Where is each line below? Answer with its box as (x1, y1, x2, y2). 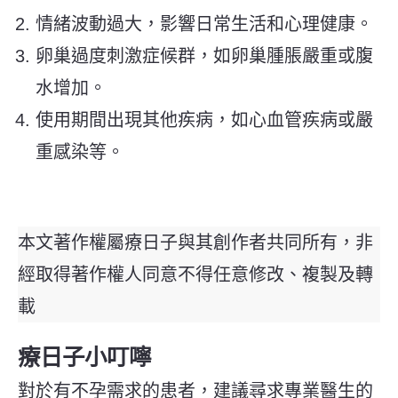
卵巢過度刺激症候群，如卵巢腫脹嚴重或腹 (36, 45, 373, 66)
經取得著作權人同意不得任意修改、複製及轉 (18, 264, 373, 284)
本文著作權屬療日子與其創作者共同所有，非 (18, 232, 373, 252)
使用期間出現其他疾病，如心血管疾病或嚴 (36, 109, 373, 130)
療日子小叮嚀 (18, 344, 151, 370)
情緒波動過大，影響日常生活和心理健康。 (36, 13, 373, 34)
